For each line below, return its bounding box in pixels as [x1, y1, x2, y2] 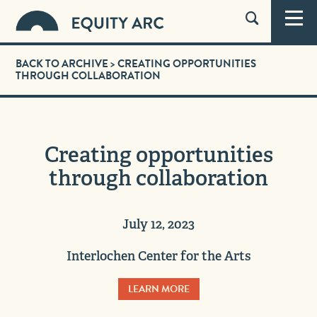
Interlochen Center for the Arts [67, 248, 250, 264]
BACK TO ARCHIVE [16, 56, 109, 71]
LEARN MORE [127, 282, 190, 296]
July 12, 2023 [122, 216, 195, 232]
